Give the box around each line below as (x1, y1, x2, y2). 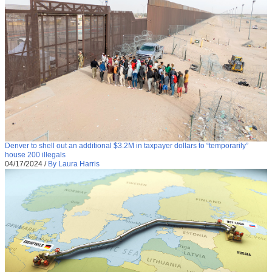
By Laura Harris (48, 159, 100, 168)
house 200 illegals (5, 150, 66, 159)
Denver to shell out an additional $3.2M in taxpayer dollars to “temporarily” (5, 141, 248, 150)
